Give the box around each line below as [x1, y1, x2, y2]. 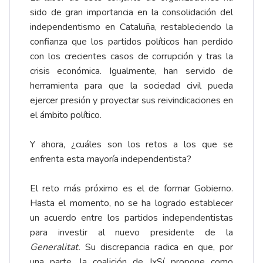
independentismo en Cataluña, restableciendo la [30, 21, 233, 34]
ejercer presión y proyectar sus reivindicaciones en [30, 94, 233, 107]
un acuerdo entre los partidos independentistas [30, 211, 233, 225]
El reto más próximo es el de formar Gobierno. [30, 182, 233, 195]
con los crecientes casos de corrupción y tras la [30, 50, 233, 63]
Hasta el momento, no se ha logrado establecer [30, 197, 233, 210]
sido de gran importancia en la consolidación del [30, 6, 233, 19]
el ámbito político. [30, 109, 102, 122]
